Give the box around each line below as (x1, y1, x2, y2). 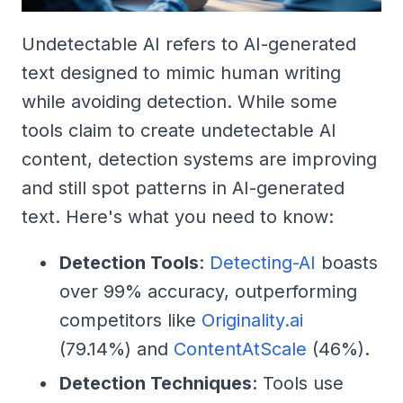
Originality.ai (201, 309, 303, 331)
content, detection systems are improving (22, 148, 377, 170)
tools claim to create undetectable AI (22, 119, 336, 141)
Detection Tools (59, 251, 199, 273)
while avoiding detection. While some (22, 90, 337, 112)
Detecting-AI (210, 251, 316, 273)
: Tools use (252, 372, 344, 394)
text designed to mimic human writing (22, 61, 341, 84)
